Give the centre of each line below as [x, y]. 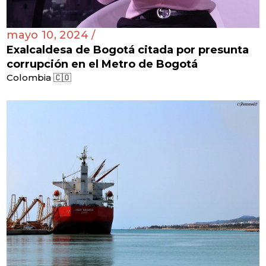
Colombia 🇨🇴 [39, 77]
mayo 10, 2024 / [51, 35]
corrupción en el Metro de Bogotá [102, 64]
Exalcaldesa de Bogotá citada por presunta [128, 50]
